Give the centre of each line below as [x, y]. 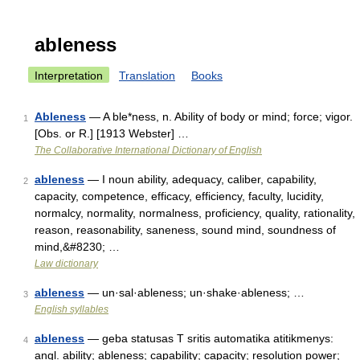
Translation [147, 76]
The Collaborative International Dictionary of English [148, 150]
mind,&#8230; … [77, 247]
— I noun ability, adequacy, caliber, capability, [200, 179]
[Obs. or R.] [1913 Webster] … [112, 133]
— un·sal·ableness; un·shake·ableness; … [194, 292]
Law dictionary [66, 264]
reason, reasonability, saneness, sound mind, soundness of [185, 230]
